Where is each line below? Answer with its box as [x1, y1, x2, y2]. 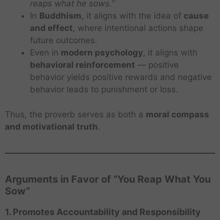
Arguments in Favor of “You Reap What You [5, 173, 211, 185]
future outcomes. [30, 35, 97, 46]
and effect [30, 23, 73, 33]
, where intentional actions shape [73, 23, 203, 33]
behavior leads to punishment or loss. [30, 84, 178, 95]
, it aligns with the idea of [82, 11, 184, 21]
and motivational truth [5, 121, 98, 132]
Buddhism [39, 11, 82, 21]
